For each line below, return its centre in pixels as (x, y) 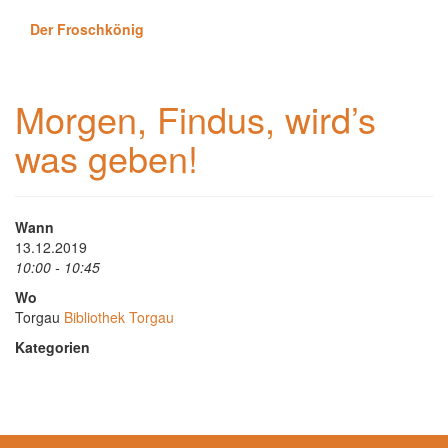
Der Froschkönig (87, 29)
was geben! (106, 157)
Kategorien (52, 347)
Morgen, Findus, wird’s (195, 118)
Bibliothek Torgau (119, 317)
